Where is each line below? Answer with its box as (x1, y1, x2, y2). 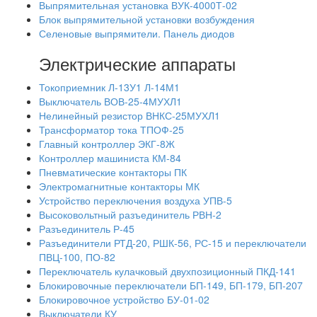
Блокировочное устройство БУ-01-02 (39, 292, 209, 306)
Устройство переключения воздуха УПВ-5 (39, 193, 232, 207)
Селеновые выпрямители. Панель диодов (39, 26, 234, 40)
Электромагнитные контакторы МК (39, 179, 200, 193)
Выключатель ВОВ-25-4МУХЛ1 (39, 94, 182, 108)
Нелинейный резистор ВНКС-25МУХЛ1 (39, 108, 220, 122)
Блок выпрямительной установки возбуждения (39, 12, 255, 26)
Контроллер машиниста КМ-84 (39, 151, 181, 165)
